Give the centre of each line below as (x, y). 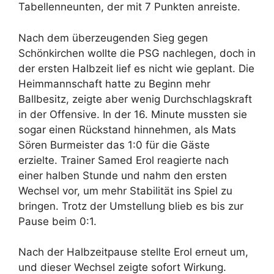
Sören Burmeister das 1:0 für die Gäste (114, 145)
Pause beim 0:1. (57, 221)
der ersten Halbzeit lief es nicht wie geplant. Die (136, 68)
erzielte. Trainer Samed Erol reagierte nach (124, 160)
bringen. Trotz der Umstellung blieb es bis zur (131, 206)
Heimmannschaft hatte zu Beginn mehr (114, 83)
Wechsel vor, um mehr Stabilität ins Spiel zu (125, 191)
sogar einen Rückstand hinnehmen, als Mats (127, 129)
